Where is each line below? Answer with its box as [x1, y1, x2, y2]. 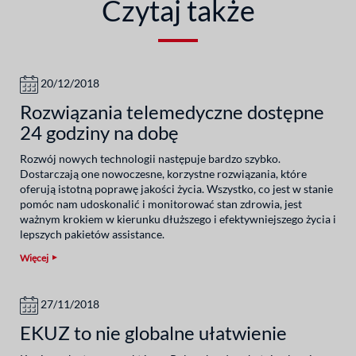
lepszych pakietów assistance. [20, 226, 164, 241]
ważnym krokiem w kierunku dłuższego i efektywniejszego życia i [20, 211, 336, 226]
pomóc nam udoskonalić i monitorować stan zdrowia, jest [20, 196, 302, 211]
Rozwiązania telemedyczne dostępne [20, 99, 324, 123]
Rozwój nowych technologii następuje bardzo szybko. [20, 151, 281, 165]
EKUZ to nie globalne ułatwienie [20, 320, 287, 344]
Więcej [20, 251, 48, 264]
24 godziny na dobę [20, 120, 179, 144]
